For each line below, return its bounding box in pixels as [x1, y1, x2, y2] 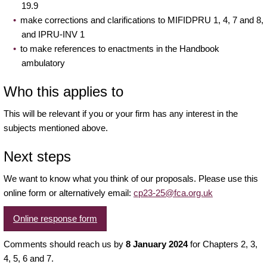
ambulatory [21, 57, 65, 68]
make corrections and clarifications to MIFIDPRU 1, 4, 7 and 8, [20, 14, 263, 25]
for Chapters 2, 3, [188, 238, 257, 249]
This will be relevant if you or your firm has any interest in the [4, 108, 238, 119]
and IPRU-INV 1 [21, 29, 85, 39]
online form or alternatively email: [4, 187, 133, 198]
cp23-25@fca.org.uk [133, 187, 213, 198]
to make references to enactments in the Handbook [20, 43, 219, 54]
